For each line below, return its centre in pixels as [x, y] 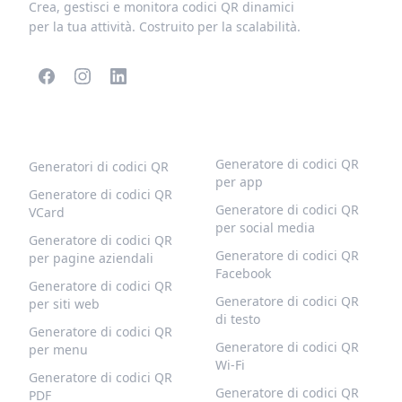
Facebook [243, 273]
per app [239, 182]
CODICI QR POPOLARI [101, 131]
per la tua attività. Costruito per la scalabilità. [165, 26]
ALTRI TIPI [250, 131]
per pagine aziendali [91, 258]
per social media [265, 227]
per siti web [64, 304]
